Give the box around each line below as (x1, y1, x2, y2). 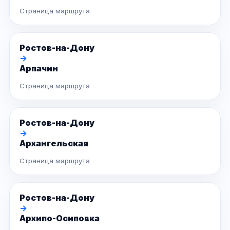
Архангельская (20, 138, 88, 148)
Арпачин (20, 63, 58, 73)
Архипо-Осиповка (20, 213, 100, 223)
